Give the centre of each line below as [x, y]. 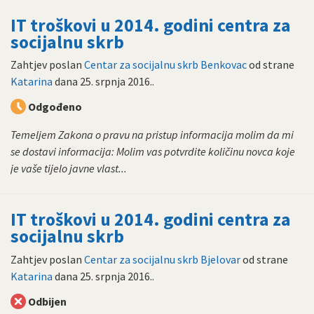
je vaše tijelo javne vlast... [69, 169]
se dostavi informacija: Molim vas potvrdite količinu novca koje [153, 152]
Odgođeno [55, 107]
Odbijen [47, 301]
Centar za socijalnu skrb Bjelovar [162, 259]
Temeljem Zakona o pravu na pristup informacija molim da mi [152, 135]
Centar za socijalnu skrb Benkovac [165, 65]
